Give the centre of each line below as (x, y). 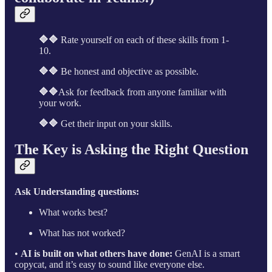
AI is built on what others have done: (97, 253)
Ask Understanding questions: (77, 191)
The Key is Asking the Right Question (131, 150)
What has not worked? (82, 233)
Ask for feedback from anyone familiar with (142, 92)
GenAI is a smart (206, 253)
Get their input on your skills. (117, 124)
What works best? (73, 212)
